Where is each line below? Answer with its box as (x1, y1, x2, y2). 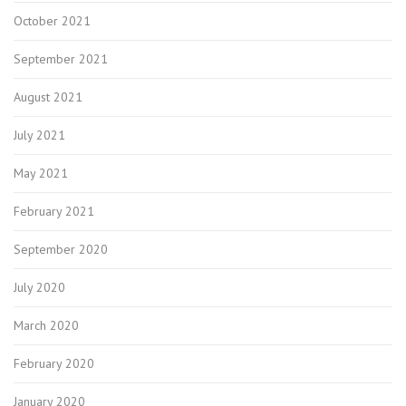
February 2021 (14, 202, 94, 219)
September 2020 (14, 240, 108, 257)
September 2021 (14, 50, 108, 67)
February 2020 (14, 354, 94, 372)
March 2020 (14, 316, 79, 333)
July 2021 (14, 126, 65, 143)
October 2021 (14, 12, 91, 29)
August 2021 (14, 88, 82, 105)
